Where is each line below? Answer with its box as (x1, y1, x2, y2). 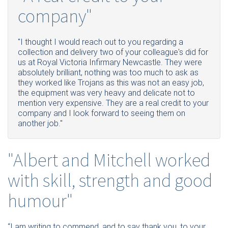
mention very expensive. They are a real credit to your (18, 98, 209, 108)
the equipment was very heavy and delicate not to (18, 88, 195, 98)
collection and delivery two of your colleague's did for (18, 47, 208, 58)
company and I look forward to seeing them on (18, 108, 185, 119)
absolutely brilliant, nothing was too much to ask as (18, 68, 198, 78)
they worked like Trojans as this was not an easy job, (18, 78, 204, 88)
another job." (18, 119, 63, 129)
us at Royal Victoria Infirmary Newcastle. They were (18, 58, 202, 68)
